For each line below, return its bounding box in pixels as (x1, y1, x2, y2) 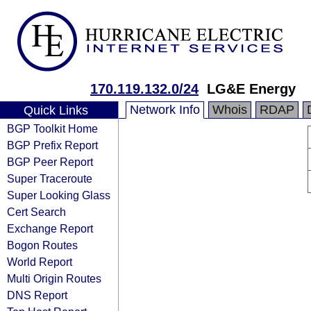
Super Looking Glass (7, 189, 110, 201)
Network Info (130, 103, 200, 117)
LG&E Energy (207, 81, 296, 96)
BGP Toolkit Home (7, 122, 98, 135)
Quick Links (23, 103, 88, 117)
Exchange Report (7, 222, 93, 235)
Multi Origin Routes (7, 272, 101, 285)
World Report (7, 255, 72, 268)
